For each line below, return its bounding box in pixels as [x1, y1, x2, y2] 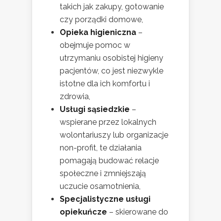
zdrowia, [60, 91, 90, 101]
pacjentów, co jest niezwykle [60, 66, 163, 75]
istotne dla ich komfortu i [60, 78, 150, 88]
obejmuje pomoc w [60, 40, 130, 50]
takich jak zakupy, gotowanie [60, 1, 164, 11]
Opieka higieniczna [60, 27, 136, 37]
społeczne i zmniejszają [60, 168, 146, 178]
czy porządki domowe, [60, 14, 143, 24]
